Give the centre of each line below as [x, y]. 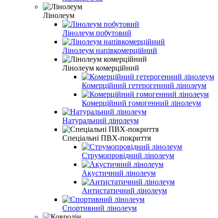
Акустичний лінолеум [119, 173]
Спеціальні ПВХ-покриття [107, 138]
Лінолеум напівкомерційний [110, 50]
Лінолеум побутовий [97, 33]
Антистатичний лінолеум [124, 190]
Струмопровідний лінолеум [128, 155]
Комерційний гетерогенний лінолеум [144, 85]
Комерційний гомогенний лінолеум [141, 103]
